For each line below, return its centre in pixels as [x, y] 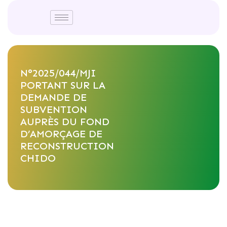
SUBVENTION [54, 109]
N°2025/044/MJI [58, 73]
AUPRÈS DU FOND [65, 122]
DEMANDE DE [53, 97]
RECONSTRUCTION [67, 146]
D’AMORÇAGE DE [61, 134]
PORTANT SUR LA [63, 85]
